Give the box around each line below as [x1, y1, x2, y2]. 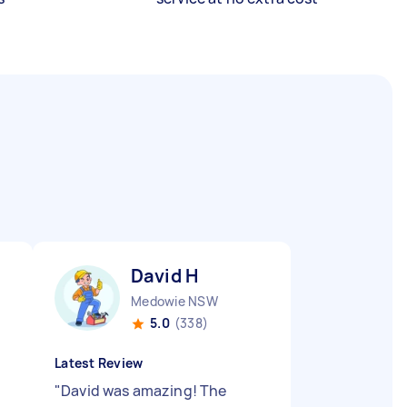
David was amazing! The [61, 381, 227, 401]
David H [131, 263, 199, 288]
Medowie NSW [131, 293, 218, 310]
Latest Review [55, 354, 144, 372]
